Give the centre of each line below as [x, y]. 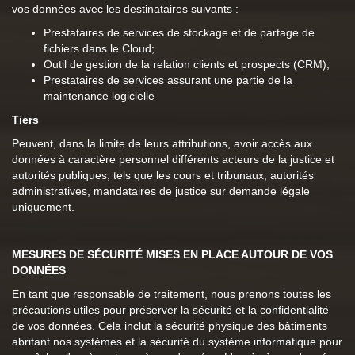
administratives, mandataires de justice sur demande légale [161, 191]
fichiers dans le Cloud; [99, 48]
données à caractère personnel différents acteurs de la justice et [173, 159]
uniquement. [43, 207]
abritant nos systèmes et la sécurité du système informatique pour [177, 342]
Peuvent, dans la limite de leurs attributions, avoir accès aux [162, 143]
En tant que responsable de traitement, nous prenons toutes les [172, 294]
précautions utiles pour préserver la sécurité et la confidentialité [170, 310]
